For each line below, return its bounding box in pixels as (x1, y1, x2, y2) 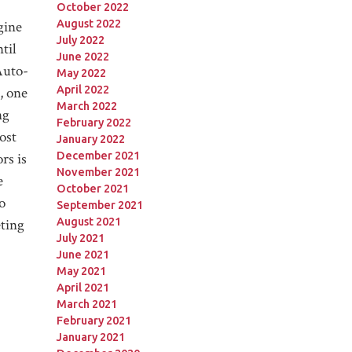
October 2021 (56, 181, 129, 195)
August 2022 (56, 16, 121, 30)
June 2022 (56, 49, 109, 63)
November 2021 (56, 165, 140, 178)
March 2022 (56, 99, 117, 112)
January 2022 (56, 132, 125, 145)
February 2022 (56, 115, 131, 129)
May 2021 (56, 264, 106, 277)
